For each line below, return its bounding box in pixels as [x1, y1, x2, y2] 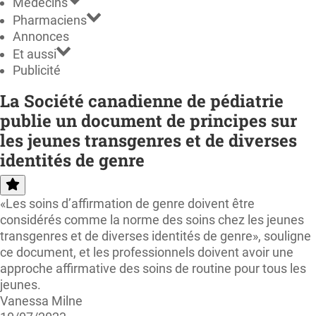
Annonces [13, 28, 69, 44]
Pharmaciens [13, 12, 87, 28]
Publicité [13, 62, 61, 78]
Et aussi [13, 46, 56, 61]
